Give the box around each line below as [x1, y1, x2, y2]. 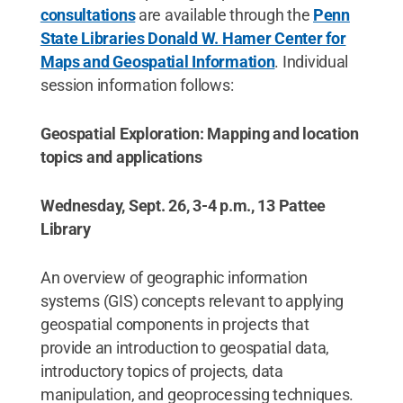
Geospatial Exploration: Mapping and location [40, 124, 359, 143]
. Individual [274, 52, 349, 71]
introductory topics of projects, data [40, 362, 283, 381]
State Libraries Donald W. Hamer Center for [40, 29, 346, 48]
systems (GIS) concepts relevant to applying [40, 291, 345, 310]
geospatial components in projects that [40, 315, 309, 334]
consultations [40, 5, 136, 24]
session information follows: [40, 76, 234, 94]
